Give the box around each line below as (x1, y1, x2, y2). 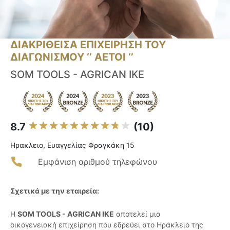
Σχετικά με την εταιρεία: (10, 186, 99, 196)
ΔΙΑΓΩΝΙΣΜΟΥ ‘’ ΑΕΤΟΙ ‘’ (10, 51, 133, 64)
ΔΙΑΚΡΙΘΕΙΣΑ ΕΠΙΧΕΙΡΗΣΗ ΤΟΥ (10, 39, 166, 51)
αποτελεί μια (114, 209, 161, 219)
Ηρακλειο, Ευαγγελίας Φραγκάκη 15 (10, 141, 135, 150)
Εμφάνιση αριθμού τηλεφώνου (38, 157, 157, 167)
